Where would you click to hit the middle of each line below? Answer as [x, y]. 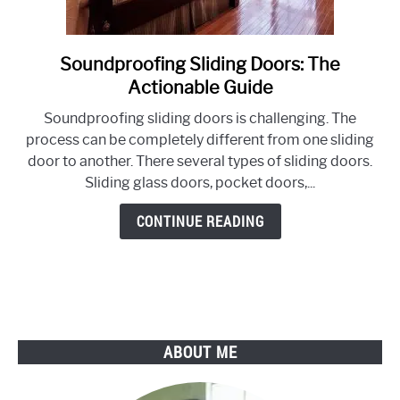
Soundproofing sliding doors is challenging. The [200, 118]
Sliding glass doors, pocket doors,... [200, 183]
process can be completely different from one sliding [200, 140]
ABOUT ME [200, 352]
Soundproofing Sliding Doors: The [200, 64]
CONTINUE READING [200, 221]
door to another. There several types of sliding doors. [200, 161]
